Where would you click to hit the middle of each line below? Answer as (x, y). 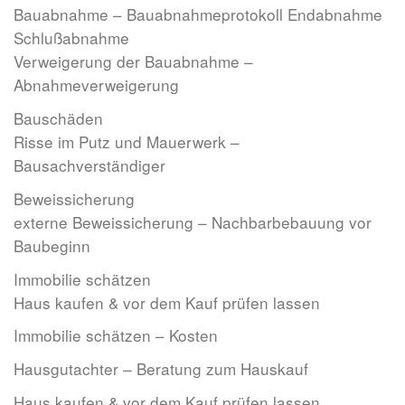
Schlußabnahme (71, 38)
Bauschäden (58, 118)
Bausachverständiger (89, 165)
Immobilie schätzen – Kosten (116, 335)
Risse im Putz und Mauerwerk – (127, 142)
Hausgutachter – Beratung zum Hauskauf (161, 369)
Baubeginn (52, 245)
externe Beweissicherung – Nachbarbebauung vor (193, 221)
